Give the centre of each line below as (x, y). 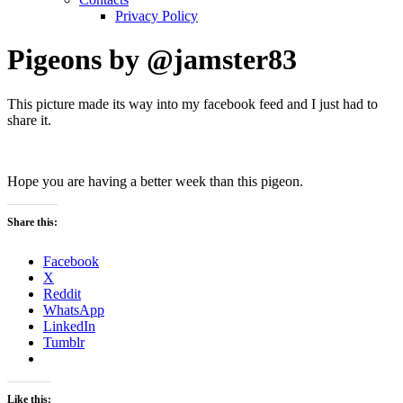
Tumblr (64, 342)
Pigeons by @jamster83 (152, 60)
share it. (29, 120)
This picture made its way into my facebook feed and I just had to (193, 103)
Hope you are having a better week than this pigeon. (155, 181)
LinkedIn (69, 326)
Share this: (32, 222)
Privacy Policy (157, 16)
